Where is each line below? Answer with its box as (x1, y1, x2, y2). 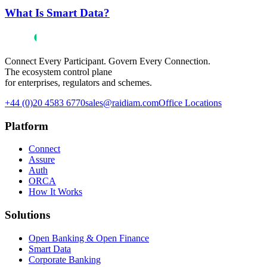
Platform (5, 119, 48, 132)
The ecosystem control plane (5, 67, 112, 77)
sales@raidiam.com (85, 98, 159, 108)
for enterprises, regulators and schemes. (5, 77, 152, 88)
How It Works (29, 187, 82, 197)
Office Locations (159, 98, 222, 108)
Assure (29, 154, 55, 165)
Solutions (5, 209, 50, 222)
